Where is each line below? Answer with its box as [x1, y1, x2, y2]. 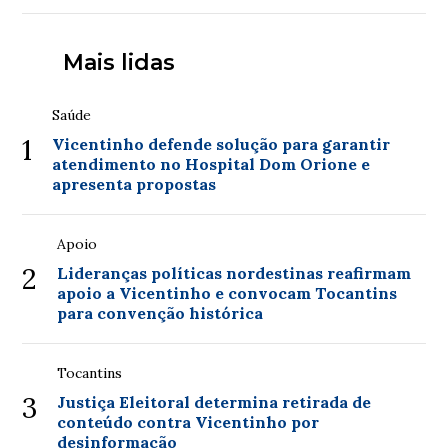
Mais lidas [62, 48, 175, 76]
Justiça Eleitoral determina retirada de [57, 391, 372, 412]
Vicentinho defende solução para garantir [52, 133, 391, 154]
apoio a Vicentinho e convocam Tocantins [57, 282, 398, 303]
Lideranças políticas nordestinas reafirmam [57, 262, 412, 283]
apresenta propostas [52, 173, 217, 194]
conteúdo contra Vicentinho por [57, 411, 320, 432]
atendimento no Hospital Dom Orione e [52, 153, 371, 174]
